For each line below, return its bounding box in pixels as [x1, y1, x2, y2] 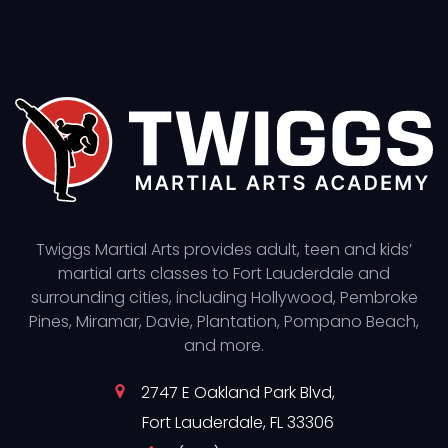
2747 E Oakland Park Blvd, [141, 381, 335, 404]
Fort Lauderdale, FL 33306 [142, 411, 334, 434]
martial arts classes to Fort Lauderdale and [58, 262, 390, 285]
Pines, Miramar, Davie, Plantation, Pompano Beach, [29, 310, 419, 333]
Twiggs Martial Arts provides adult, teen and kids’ [36, 238, 412, 261]
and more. [184, 334, 264, 357]
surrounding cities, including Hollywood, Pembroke [30, 286, 418, 309]
